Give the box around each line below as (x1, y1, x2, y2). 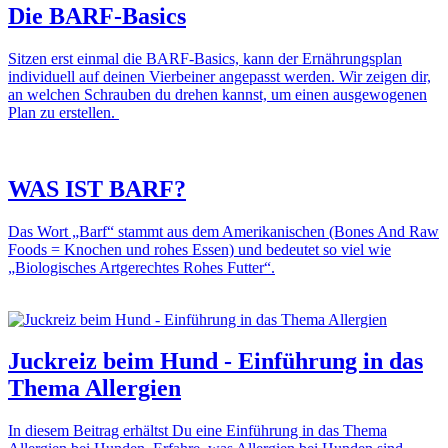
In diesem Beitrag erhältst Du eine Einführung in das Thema (8, 422, 387, 440)
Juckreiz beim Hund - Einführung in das (8, 348, 423, 375)
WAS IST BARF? (8, 175, 186, 202)
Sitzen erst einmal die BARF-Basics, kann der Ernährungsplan (8, 49, 402, 67)
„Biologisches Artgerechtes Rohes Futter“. (8, 258, 275, 276)
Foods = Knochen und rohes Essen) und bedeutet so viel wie (8, 240, 391, 258)
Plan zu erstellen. (8, 103, 119, 121)
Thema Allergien (8, 375, 181, 402)
